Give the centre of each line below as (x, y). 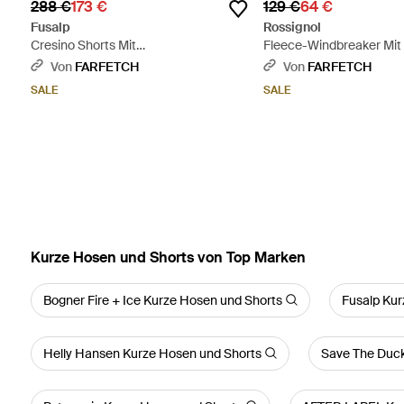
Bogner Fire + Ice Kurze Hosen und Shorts (162, 300)
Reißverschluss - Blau (326, 63)
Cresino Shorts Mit (83, 45)
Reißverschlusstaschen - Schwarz (128, 63)
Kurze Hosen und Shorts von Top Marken (168, 257)
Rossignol (293, 27)
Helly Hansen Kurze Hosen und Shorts (152, 353)
